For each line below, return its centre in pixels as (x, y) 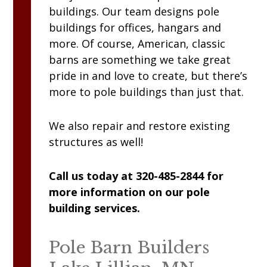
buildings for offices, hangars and (135, 28)
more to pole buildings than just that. (147, 92)
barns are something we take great (140, 60)
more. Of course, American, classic (137, 44)
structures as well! (96, 142)
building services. (95, 208)
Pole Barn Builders (129, 248)
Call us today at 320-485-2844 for (136, 176)
